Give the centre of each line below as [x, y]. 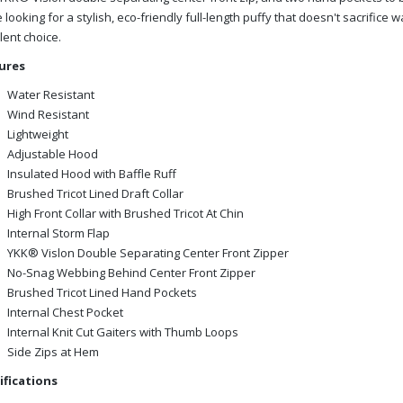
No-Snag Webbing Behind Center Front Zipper [131, 272]
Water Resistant [50, 94]
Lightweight [37, 134]
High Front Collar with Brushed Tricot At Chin [125, 213]
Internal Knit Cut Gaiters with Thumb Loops [122, 331]
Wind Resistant [48, 114]
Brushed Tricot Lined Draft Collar [95, 193]
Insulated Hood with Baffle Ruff [91, 173]
